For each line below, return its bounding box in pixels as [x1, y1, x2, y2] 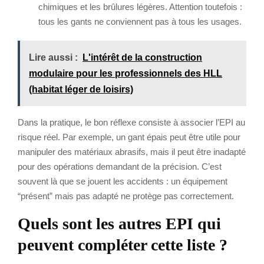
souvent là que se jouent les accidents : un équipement [18, 176, 227, 186]
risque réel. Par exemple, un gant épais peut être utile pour [18, 131, 240, 142]
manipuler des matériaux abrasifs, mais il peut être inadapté [18, 146, 246, 157]
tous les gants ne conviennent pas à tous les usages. [38, 16, 242, 27]
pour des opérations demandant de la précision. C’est [18, 161, 222, 171]
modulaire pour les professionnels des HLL [29, 68, 222, 78]
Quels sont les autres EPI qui [18, 214, 221, 233]
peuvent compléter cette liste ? [18, 235, 227, 254]
